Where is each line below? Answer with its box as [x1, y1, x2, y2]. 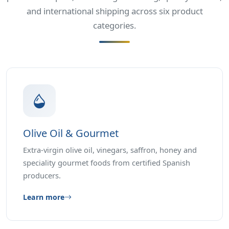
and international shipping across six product [26, 5, 203, 17]
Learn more [23, 192, 64, 202]
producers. [23, 170, 61, 181]
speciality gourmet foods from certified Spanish [23, 157, 190, 168]
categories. [93, 19, 136, 32]
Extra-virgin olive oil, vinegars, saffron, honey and [23, 145, 197, 155]
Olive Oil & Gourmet [23, 126, 119, 141]
